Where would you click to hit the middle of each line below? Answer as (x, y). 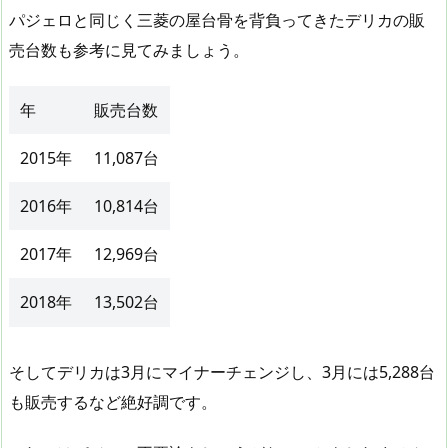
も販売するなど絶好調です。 (113, 402)
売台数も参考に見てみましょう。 (129, 50)
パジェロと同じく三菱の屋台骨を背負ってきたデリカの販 (217, 20)
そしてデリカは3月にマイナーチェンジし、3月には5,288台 (222, 372)
